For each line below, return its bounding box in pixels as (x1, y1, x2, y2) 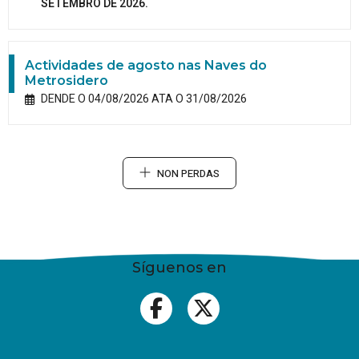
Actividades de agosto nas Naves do (25, 57, 267, 73)
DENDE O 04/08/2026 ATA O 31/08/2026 (41, 90, 247, 107)
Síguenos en (132, 258, 227, 276)
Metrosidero (25, 72, 108, 88)
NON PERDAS (157, 166, 220, 181)
